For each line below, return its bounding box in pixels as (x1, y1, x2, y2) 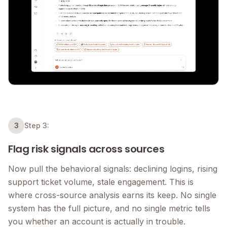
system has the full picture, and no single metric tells (8, 203, 210, 213)
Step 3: (24, 121, 49, 130)
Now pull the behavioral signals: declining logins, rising (8, 163, 217, 174)
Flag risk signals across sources (8, 141, 165, 156)
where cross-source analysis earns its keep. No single (8, 190, 216, 200)
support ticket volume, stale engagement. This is (8, 176, 194, 187)
